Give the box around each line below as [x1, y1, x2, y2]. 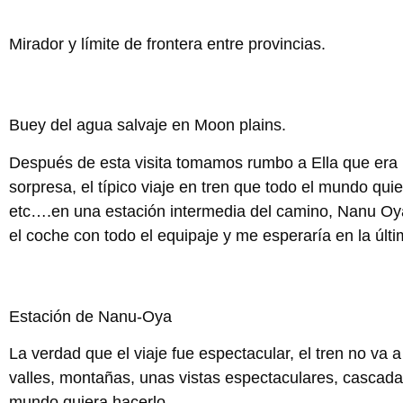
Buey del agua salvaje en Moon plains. [9, 116, 286, 135]
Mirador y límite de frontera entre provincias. [9, 35, 326, 54]
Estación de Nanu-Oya [9, 307, 172, 326]
